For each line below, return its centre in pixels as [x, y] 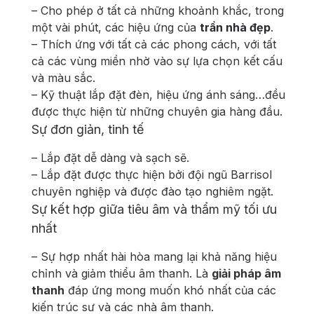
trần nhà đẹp [235, 28]
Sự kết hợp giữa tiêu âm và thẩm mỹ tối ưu [154, 210]
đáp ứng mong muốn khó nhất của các [170, 291]
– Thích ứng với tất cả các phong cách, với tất [154, 45]
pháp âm [256, 274]
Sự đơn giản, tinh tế [88, 130]
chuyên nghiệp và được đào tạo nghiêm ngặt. [152, 192]
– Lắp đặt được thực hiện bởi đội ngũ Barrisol [152, 175]
